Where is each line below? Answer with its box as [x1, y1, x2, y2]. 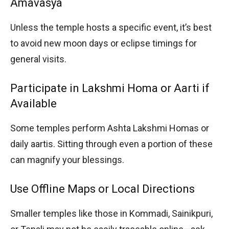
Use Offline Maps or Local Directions [10, 182, 195, 195]
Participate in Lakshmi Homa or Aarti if [10, 81, 210, 95]
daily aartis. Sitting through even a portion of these [10, 138, 213, 149]
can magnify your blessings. [10, 154, 124, 165]
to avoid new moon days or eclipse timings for [10, 37, 197, 49]
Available [10, 97, 57, 110]
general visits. [10, 53, 66, 64]
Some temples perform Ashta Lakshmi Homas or [10, 122, 209, 133]
